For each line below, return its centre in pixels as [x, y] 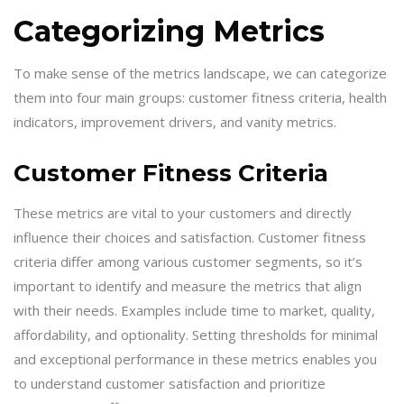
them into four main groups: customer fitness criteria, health [200, 97]
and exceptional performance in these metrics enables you [195, 358]
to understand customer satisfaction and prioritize [170, 383]
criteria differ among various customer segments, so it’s [188, 261]
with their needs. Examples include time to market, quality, [194, 310]
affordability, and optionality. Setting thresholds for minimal [196, 334]
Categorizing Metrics [169, 31]
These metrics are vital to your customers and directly [183, 212]
